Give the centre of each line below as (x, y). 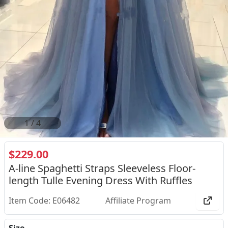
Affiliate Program (138, 201)
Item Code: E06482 (44, 201)
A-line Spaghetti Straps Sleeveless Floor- (102, 168)
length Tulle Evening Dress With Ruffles (101, 180)
